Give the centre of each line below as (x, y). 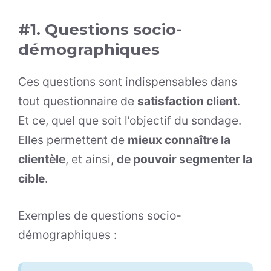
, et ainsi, (91, 159)
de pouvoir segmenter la (184, 159)
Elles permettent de (73, 140)
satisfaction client (187, 101)
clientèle (42, 159)
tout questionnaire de (78, 101)
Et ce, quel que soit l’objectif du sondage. (130, 121)
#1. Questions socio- (100, 30)
